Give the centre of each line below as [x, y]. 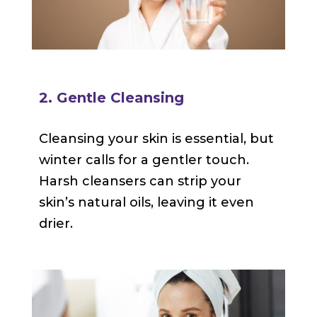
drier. [56, 224]
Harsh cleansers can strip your [140, 181]
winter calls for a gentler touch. [144, 160]
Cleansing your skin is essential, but [156, 139]
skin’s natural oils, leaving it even [146, 203]
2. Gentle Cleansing [111, 98]
